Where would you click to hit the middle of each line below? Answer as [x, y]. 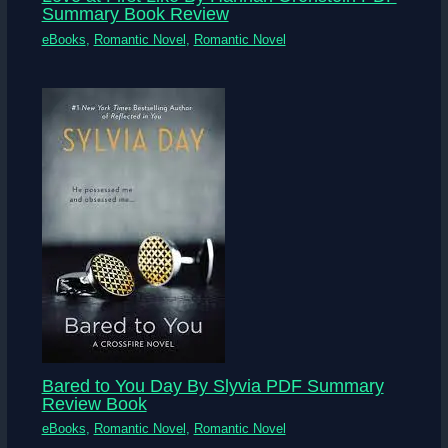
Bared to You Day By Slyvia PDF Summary [212, 386]
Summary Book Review [135, 14]
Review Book [94, 404]
